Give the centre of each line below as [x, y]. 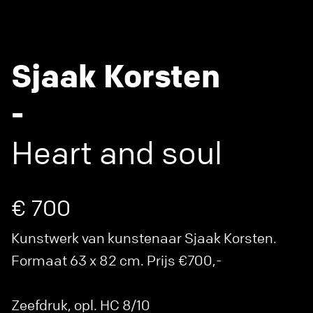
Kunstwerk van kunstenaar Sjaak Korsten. [144, 238]
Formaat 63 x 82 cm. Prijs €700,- [116, 261]
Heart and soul [117, 153]
